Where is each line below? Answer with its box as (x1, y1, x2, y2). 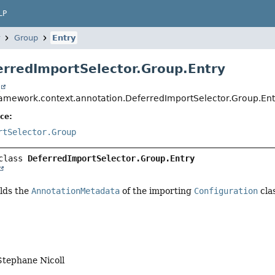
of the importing (120, 186, 195, 196)
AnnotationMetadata (31, 186, 120, 196)
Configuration (194, 186, 258, 196)
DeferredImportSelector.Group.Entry (28, 153, 195, 164)
